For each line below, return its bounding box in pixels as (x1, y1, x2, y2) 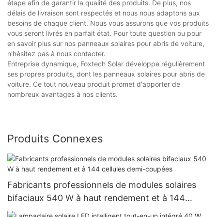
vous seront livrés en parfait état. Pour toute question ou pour (7, 29, 201, 38)
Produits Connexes (7, 132, 103, 145)
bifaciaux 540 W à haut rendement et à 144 (7, 192, 185, 203)
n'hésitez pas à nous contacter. (7, 49, 106, 58)
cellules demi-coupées (7, 205, 97, 216)
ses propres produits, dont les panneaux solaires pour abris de (7, 70, 205, 78)
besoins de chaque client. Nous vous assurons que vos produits (7, 19, 209, 28)
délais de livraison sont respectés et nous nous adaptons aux (7, 9, 200, 17)
